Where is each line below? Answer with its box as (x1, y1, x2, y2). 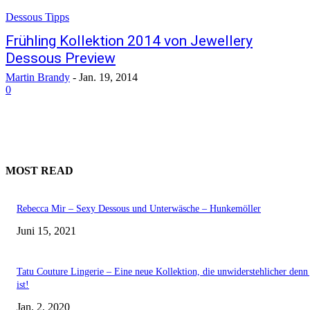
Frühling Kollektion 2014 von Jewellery (6, 33, 253, 49)
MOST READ (6, 165, 73, 177)
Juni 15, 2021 (17, 224, 76, 237)
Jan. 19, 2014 (79, 71, 138, 83)
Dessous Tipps (6, 11, 69, 23)
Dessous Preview (6, 50, 116, 66)
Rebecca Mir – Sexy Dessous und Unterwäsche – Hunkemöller (17, 203, 261, 214)
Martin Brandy (6, 71, 70, 83)
